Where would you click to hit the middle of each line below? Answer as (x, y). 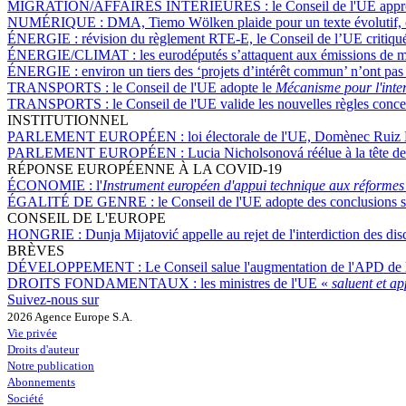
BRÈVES (36, 250)
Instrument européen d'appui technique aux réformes (253, 185)
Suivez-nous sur (53, 299)
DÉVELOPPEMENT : (76, 266)
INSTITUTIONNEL (68, 120)
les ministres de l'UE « (266, 283)
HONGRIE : (46, 234)
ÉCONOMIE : (52, 185)
